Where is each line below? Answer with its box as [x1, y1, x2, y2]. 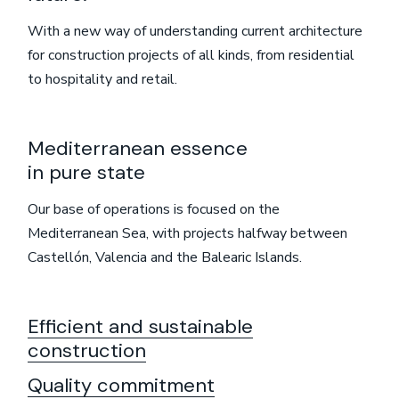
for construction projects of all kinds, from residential [28, 45, 355, 66]
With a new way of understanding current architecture [28, 21, 363, 42]
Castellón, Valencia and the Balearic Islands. [28, 248, 303, 268]
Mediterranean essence [28, 135, 248, 162]
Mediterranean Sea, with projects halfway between [28, 224, 348, 244]
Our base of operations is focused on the [28, 199, 281, 220]
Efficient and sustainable [28, 313, 254, 340]
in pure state [28, 159, 146, 186]
